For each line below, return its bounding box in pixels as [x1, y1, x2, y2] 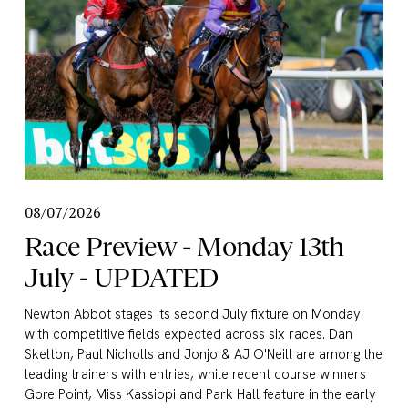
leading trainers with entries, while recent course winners [24, 364, 366, 383]
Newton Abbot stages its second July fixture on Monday [24, 304, 361, 323]
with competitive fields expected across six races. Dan [24, 324, 352, 343]
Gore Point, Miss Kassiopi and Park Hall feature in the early [24, 384, 376, 403]
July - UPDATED [24, 261, 219, 292]
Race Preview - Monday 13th [24, 230, 344, 261]
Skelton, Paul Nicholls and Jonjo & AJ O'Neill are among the [24, 344, 382, 363]
